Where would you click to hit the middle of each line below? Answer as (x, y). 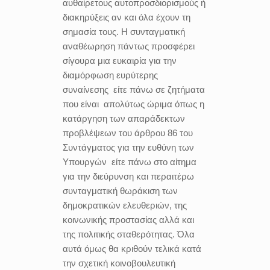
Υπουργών (85, 162)
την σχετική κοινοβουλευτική (119, 263)
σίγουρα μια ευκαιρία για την (120, 60)
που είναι (81, 104)
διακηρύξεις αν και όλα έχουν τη (127, 17)
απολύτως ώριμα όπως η (154, 104)
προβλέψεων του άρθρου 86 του (128, 133)
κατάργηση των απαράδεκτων (124, 118)
